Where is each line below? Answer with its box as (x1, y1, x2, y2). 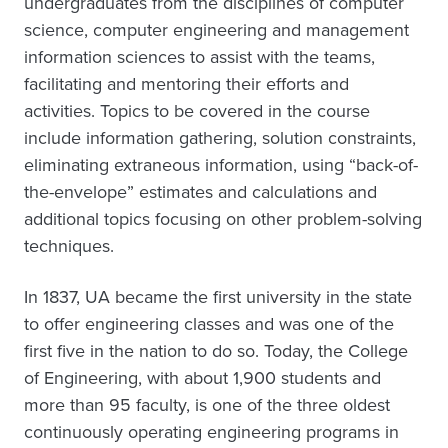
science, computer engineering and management (24, 17, 409, 43)
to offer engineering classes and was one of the (24, 311, 394, 337)
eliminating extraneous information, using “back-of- (24, 152, 418, 178)
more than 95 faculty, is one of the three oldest (24, 392, 390, 418)
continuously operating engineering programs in (24, 419, 399, 445)
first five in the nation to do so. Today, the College (24, 338, 408, 364)
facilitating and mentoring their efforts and (24, 71, 349, 97)
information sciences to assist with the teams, (24, 44, 375, 70)
